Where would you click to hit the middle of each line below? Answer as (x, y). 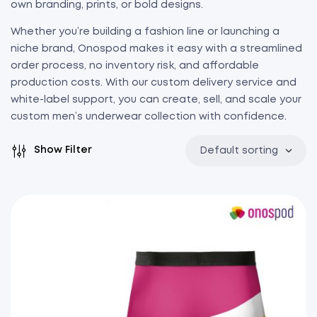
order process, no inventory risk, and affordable (135, 66)
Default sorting (239, 151)
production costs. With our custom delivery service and (154, 83)
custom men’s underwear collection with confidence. (149, 117)
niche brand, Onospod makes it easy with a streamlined (156, 49)
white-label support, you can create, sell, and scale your (156, 100)
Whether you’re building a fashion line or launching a (145, 32)
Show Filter (63, 150)
